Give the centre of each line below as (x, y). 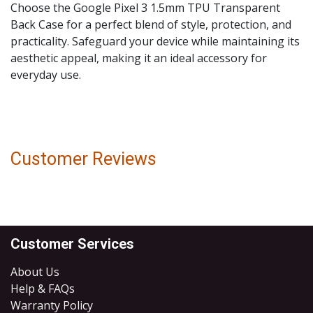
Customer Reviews (83, 159)
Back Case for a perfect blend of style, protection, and (151, 24)
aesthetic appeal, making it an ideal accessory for (139, 58)
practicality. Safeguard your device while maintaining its (155, 41)
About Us (35, 272)
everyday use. (46, 75)
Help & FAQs (43, 289)
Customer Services (72, 244)
